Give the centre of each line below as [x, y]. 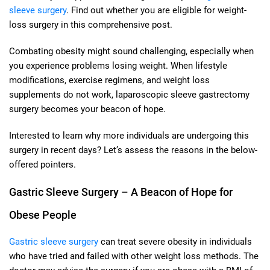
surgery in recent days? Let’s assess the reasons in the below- [133, 150]
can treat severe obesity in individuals [175, 241]
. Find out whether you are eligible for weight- [156, 10]
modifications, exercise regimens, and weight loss [109, 80]
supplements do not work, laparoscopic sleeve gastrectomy [129, 94]
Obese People [43, 215]
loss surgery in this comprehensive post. [91, 24]
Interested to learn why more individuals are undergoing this [129, 135]
